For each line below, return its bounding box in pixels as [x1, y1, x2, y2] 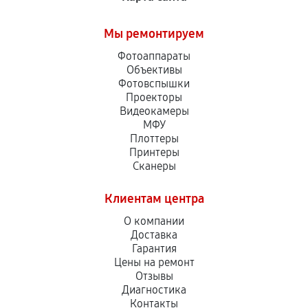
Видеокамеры [119, 104, 189, 118]
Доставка [131, 228, 177, 241]
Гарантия [131, 242, 177, 255]
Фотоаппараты [118, 49, 190, 63]
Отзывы [135, 269, 173, 283]
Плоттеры [129, 132, 179, 145]
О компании [124, 214, 184, 228]
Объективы [126, 63, 182, 76]
